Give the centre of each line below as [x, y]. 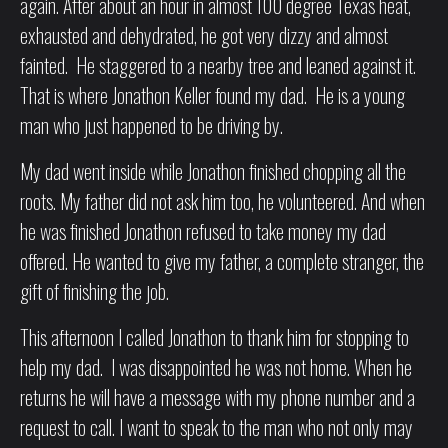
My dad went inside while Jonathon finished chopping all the [213, 171]
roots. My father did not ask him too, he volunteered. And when [222, 201]
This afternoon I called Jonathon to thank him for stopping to [214, 337]
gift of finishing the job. [94, 291]
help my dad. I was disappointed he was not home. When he [216, 367]
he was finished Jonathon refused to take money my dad [203, 231]
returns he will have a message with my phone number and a [217, 397]
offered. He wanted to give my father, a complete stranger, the [222, 261]
